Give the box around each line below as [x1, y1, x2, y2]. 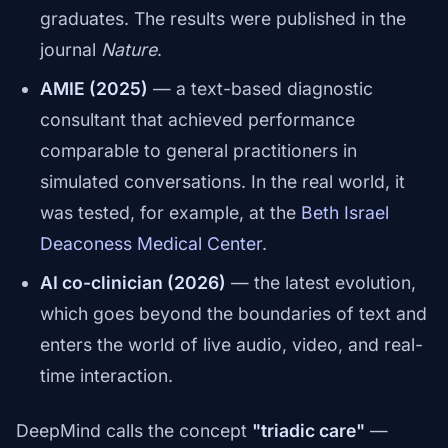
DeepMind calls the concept [16, 420, 252, 442]
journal [40, 39, 101, 61]
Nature [101, 39, 157, 61]
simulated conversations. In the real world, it [40, 171, 405, 193]
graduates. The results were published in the [40, 8, 406, 30]
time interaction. [40, 365, 173, 387]
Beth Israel [301, 202, 389, 224]
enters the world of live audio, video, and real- [40, 334, 423, 356]
